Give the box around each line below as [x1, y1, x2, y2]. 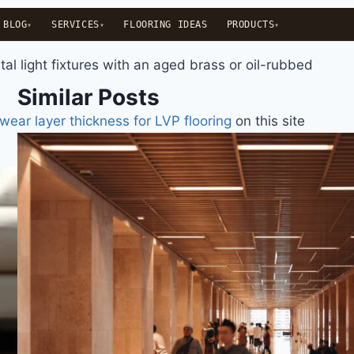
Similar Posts [17, 84, 160, 111]
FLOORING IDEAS [123, 18, 208, 30]
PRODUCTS [226, 18, 275, 30]
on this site [232, 113, 305, 129]
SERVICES [51, 18, 100, 30]
